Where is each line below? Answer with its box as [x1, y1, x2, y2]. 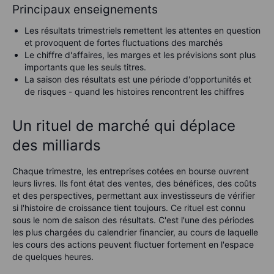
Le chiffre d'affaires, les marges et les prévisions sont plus [24, 49, 256, 60]
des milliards [12, 136, 101, 154]
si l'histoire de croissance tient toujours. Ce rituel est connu [12, 202, 245, 213]
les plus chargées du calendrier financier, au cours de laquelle [12, 226, 258, 237]
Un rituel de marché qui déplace [12, 116, 235, 135]
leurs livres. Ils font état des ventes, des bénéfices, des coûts [12, 177, 256, 188]
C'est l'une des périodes [158, 214, 254, 225]
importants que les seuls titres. [24, 61, 146, 72]
